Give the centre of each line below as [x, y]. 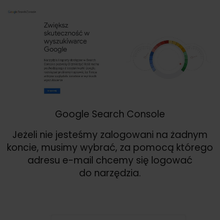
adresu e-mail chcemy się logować [110, 160]
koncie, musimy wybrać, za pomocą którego [110, 147]
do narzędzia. [110, 173]
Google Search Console [110, 114]
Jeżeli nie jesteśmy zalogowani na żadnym [110, 135]
